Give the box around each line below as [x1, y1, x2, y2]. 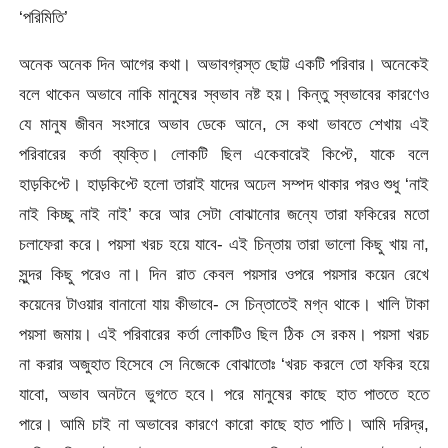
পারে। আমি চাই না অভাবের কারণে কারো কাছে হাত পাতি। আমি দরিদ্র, [19, 414, 429, 435]
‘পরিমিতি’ [19, 6, 69, 27]
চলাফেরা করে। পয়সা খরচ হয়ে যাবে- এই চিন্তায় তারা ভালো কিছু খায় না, [19, 234, 429, 255]
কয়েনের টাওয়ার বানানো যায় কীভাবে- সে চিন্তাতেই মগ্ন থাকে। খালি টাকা [19, 294, 429, 315]
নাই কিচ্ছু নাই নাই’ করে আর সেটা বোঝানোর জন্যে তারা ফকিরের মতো [19, 204, 429, 225]
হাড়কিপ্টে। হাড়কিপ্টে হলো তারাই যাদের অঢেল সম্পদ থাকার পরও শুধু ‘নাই [19, 174, 429, 195]
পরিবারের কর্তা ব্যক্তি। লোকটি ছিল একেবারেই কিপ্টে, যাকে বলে [19, 144, 429, 165]
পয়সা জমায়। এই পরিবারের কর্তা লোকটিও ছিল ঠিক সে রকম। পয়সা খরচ [19, 324, 429, 345]
